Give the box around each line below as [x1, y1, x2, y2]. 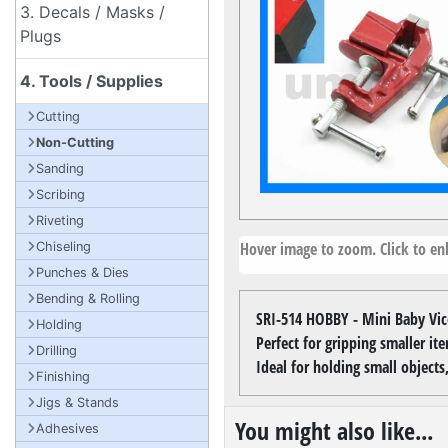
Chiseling [36, 239, 91, 254]
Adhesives [36, 421, 99, 436]
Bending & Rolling [36, 291, 140, 306]
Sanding [36, 161, 84, 176]
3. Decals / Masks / [20, 2, 165, 22]
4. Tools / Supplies [20, 71, 163, 91]
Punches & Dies [36, 265, 129, 280]
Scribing [36, 187, 85, 202]
